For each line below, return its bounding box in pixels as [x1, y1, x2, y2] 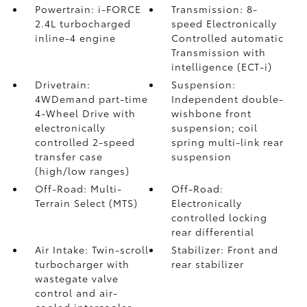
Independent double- [171, 92, 284, 106]
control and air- [34, 286, 118, 299]
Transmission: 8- [171, 2, 258, 16]
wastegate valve [34, 271, 119, 285]
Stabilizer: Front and [171, 243, 279, 256]
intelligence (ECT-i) [171, 60, 273, 73]
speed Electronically [171, 16, 278, 30]
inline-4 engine [34, 31, 116, 45]
